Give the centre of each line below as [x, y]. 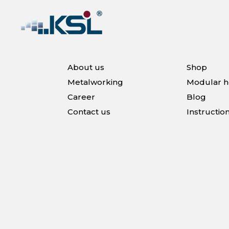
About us [86, 67]
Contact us [89, 112]
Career [81, 97]
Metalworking [95, 82]
